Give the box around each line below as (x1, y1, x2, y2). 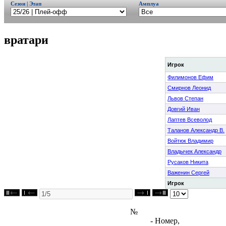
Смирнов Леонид (167, 84, 211, 91)
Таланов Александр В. (167, 127, 224, 133)
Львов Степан (167, 95, 203, 101)
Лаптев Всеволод (167, 116, 212, 123)
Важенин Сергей (167, 169, 209, 176)
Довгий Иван (167, 105, 200, 112)
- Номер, (150, 216, 180, 225)
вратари (4, 33, 48, 46)
